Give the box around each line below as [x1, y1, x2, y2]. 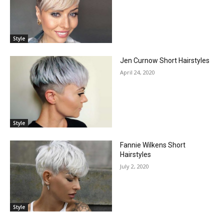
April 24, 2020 [120, 68, 155, 76]
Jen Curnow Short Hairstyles [120, 56, 209, 64]
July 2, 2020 [120, 162, 149, 170]
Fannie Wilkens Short [120, 140, 185, 149]
